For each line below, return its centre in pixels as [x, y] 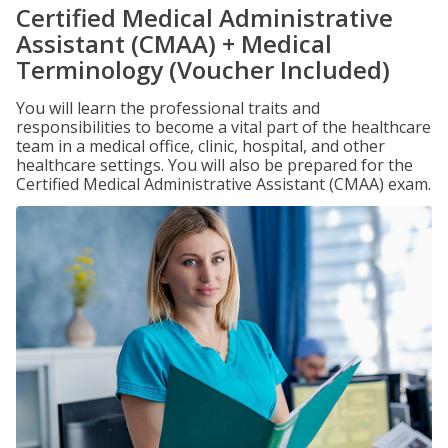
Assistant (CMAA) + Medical [174, 43]
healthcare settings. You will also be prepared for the [214, 165]
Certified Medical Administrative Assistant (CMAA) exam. [223, 184]
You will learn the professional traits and [168, 108]
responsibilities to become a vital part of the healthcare [223, 127]
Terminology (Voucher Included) [203, 69]
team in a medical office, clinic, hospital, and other [200, 146]
